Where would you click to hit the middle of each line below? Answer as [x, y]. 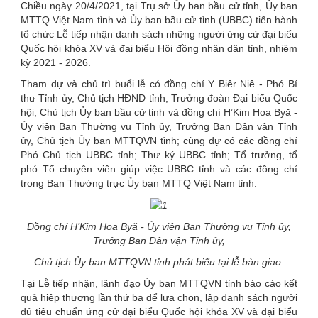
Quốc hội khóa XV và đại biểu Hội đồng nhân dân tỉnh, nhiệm [159, 49]
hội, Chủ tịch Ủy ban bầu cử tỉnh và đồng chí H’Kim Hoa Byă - [159, 113]
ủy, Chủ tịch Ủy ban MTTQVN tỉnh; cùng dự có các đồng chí [159, 141]
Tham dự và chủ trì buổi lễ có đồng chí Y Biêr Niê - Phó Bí [159, 84]
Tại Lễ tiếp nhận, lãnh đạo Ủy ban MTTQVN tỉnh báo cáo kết [159, 284]
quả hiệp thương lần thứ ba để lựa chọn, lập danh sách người [159, 298]
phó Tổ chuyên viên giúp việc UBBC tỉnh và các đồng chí [159, 169]
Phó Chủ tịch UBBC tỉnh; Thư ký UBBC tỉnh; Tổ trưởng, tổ [159, 155]
